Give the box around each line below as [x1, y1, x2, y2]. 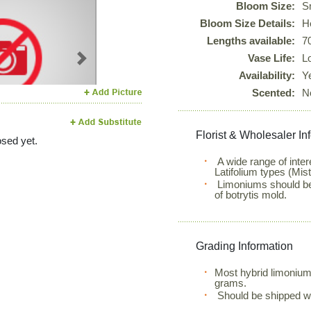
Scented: [252, 87, 296, 99]
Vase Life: [248, 52, 296, 64]
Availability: [239, 69, 296, 81]
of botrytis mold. [215, 189, 287, 201]
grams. [215, 277, 247, 289]
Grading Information [196, 240, 294, 252]
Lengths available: [207, 35, 296, 47]
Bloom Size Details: [200, 17, 296, 29]
